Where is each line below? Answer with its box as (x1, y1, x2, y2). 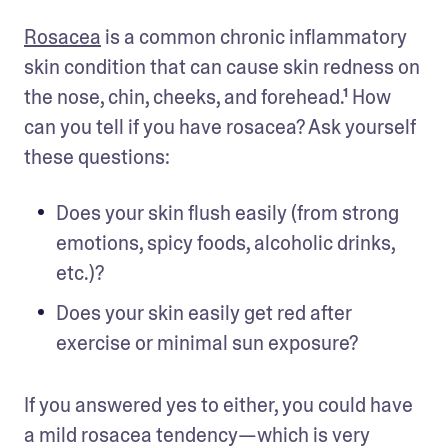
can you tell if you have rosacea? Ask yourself (24, 113, 416, 140)
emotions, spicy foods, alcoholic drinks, (56, 229, 395, 256)
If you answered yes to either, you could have (24, 391, 413, 418)
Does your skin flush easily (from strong (56, 199, 399, 226)
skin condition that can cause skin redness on (24, 53, 420, 80)
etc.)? (56, 259, 104, 286)
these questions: (24, 143, 170, 170)
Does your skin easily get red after (56, 299, 352, 326)
